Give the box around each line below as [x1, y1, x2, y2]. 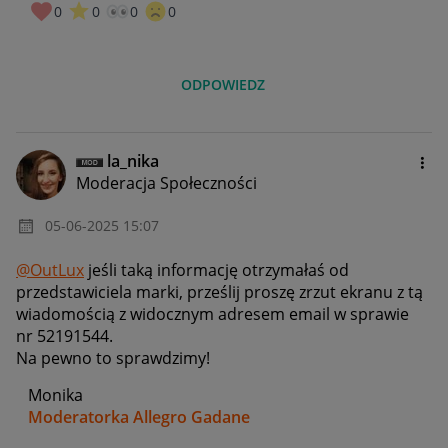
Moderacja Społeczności [76, 171, 257, 194]
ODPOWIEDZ [181, 74, 266, 94]
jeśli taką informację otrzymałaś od [84, 258, 349, 281]
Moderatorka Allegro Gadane [28, 405, 250, 428]
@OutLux [16, 258, 84, 281]
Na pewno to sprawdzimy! [16, 346, 210, 369]
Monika [16, 383, 83, 406]
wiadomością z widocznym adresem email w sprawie [16, 302, 409, 325]
